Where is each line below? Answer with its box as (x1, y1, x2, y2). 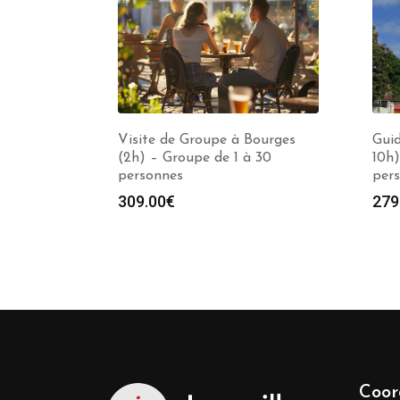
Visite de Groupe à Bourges (118, 133, 296, 147)
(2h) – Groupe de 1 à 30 (118, 151, 271, 165)
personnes (118, 169, 183, 183)
